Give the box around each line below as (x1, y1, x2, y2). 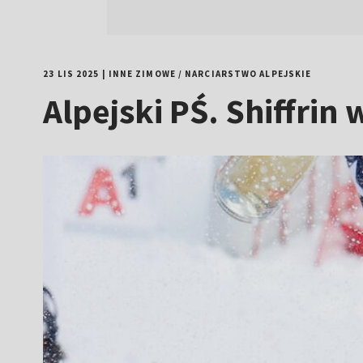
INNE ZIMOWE (108, 68, 176, 79)
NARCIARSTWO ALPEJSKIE (185, 68, 312, 79)
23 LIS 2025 (43, 68, 100, 79)
